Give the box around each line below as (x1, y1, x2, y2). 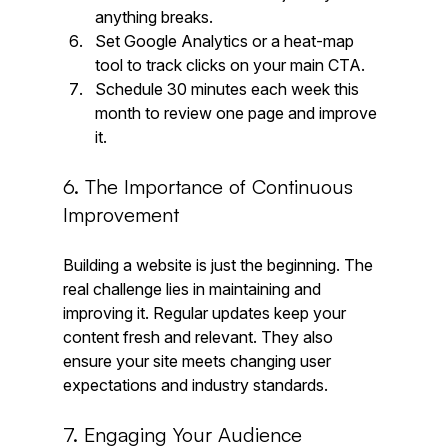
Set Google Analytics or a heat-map (94, 30, 358, 51)
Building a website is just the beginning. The (62, 254, 377, 275)
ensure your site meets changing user (62, 350, 335, 371)
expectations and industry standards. (62, 374, 332, 395)
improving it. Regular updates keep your (62, 302, 350, 323)
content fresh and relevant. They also (62, 326, 337, 347)
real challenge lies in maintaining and (62, 278, 325, 299)
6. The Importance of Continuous (62, 173, 359, 199)
